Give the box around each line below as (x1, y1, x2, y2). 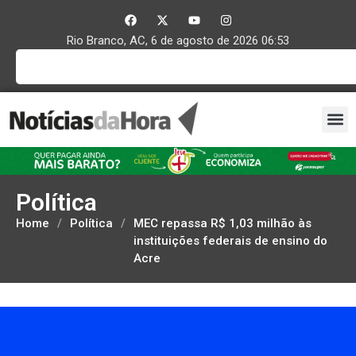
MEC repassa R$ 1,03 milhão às (133, 215, 311, 230)
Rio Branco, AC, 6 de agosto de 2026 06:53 (67, 33, 289, 48)
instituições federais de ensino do (133, 233, 327, 248)
